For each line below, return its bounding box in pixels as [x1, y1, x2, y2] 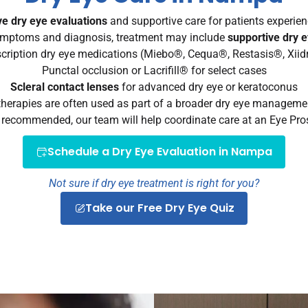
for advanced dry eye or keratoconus [119, 80, 298, 94]
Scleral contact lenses [10, 80, 119, 94]
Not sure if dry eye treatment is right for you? [49, 177, 259, 190]
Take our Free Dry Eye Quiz [85, 200, 234, 217]
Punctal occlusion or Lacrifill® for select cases [41, 64, 267, 78]
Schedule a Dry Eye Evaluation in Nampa [47, 144, 272, 160]
